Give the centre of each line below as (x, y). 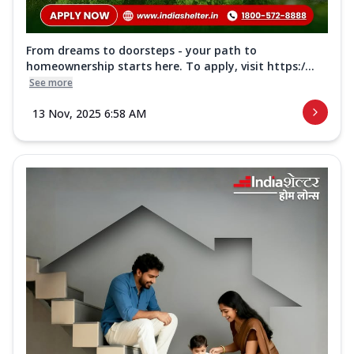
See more (51, 83)
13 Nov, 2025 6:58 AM (89, 114)
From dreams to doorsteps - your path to (141, 51)
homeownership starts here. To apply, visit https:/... (170, 66)
